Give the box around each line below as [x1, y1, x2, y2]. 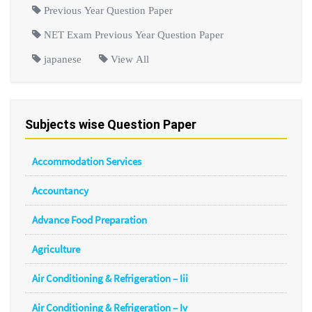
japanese [41, 53, 81, 64]
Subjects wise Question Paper [25, 117, 196, 132]
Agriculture [32, 242, 80, 256]
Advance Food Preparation [32, 212, 147, 226]
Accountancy [32, 183, 88, 197]
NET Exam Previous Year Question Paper [41, 29, 224, 40]
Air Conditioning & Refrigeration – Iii [32, 271, 188, 285]
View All [108, 53, 149, 64]
